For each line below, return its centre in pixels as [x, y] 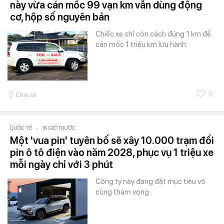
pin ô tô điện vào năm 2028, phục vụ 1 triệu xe [112, 152]
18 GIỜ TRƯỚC [59, 128]
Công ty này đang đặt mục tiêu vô [150, 181]
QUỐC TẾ [21, 128]
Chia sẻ [26, 95]
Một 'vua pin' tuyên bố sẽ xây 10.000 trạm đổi [112, 140]
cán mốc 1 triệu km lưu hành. [141, 44]
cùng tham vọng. [123, 192]
